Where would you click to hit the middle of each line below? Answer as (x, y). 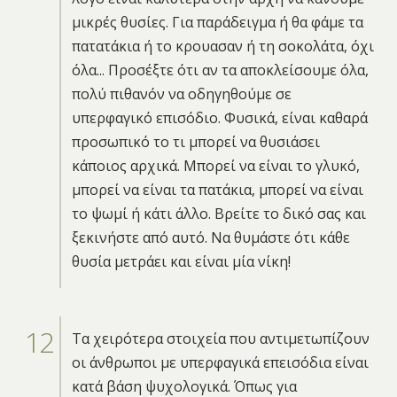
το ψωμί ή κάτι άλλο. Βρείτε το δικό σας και (218, 213)
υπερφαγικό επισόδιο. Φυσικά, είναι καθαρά (219, 117)
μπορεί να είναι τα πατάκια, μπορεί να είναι (217, 189)
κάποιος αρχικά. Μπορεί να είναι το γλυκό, (215, 165)
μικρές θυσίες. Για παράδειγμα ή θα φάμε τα (217, 22)
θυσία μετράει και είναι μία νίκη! (181, 261)
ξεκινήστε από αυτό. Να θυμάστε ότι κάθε (210, 237)
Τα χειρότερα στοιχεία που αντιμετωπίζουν (220, 338)
